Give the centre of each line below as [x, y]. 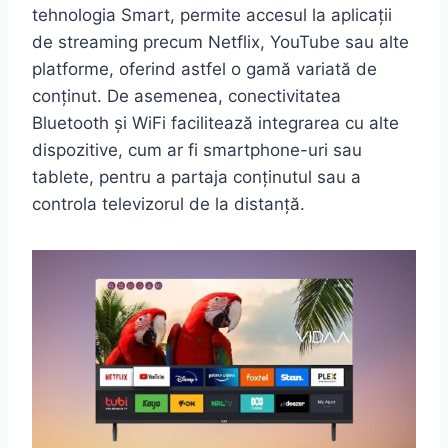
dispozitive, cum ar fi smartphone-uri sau [197, 150]
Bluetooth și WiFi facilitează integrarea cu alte [215, 123]
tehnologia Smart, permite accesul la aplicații [212, 15]
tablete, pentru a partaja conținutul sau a [196, 177]
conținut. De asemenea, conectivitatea [186, 96]
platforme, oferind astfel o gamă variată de [204, 69]
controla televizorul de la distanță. [168, 204]
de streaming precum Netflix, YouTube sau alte [220, 42]
